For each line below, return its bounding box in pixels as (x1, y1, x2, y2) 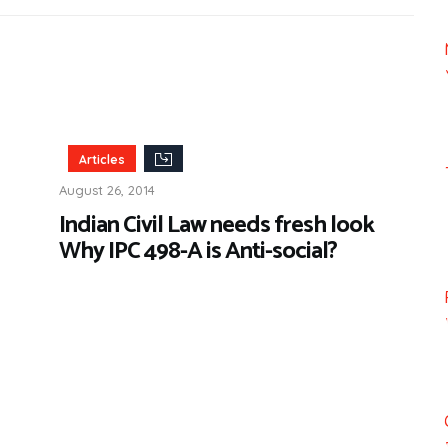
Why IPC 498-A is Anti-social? (59, 231, 337, 271)
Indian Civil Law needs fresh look (59, 205, 374, 245)
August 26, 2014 (59, 181, 155, 198)
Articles (78, 151, 125, 167)
